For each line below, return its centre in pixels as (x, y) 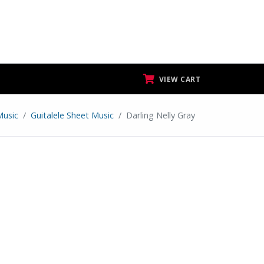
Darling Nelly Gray (161, 115)
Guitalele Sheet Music (72, 115)
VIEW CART (179, 79)
